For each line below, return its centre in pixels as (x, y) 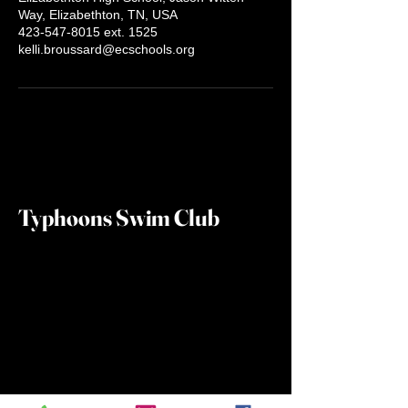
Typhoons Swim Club (119, 218)
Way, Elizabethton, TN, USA (98, 15)
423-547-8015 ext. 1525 (88, 32)
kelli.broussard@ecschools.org (107, 49)
